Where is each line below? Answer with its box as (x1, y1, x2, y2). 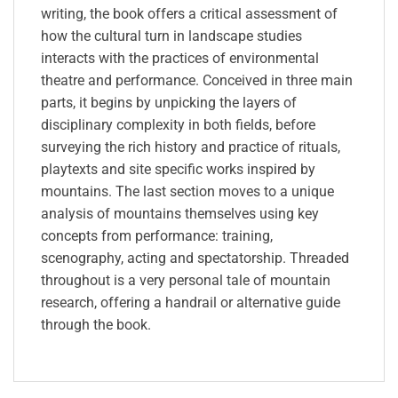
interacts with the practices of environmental (41, 50, 319, 68)
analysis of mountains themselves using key (41, 205, 319, 223)
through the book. (41, 316, 151, 334)
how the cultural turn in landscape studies (41, 28, 302, 45)
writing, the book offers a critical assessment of (41, 5, 338, 23)
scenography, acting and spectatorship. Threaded (41, 250, 349, 267)
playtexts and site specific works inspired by (41, 161, 315, 179)
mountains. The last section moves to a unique (41, 183, 334, 201)
